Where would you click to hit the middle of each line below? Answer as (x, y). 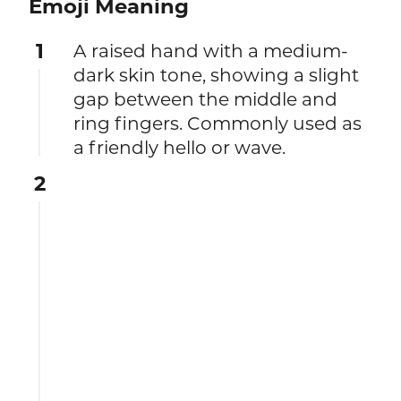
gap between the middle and (206, 98)
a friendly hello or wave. (180, 147)
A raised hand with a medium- (211, 50)
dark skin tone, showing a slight (217, 74)
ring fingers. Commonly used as (218, 123)
